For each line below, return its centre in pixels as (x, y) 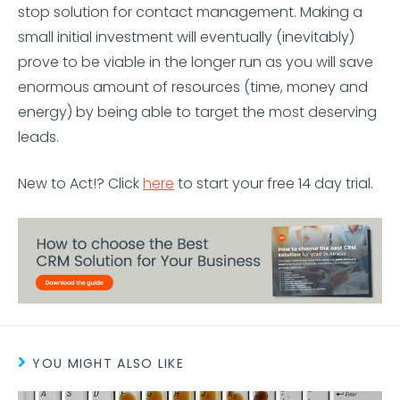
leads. (38, 137)
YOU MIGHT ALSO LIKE (108, 364)
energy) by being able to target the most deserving (197, 112)
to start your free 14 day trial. (274, 183)
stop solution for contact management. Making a (190, 12)
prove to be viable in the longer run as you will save (196, 62)
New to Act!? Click (80, 183)
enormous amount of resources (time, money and (193, 87)
